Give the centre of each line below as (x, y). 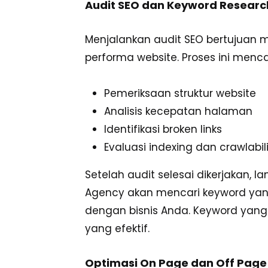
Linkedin (17, 229)
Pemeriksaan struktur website (180, 94)
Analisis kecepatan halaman (178, 112)
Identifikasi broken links (163, 130)
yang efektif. (117, 229)
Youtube (17, 184)
